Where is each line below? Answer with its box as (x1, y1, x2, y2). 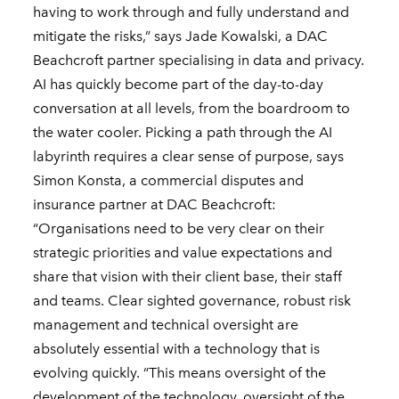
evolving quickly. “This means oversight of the (33, 363, 327, 381)
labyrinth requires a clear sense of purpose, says (33, 147, 345, 165)
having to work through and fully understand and (33, 3, 350, 20)
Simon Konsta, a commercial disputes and (33, 171, 305, 189)
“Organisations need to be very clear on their (33, 219, 325, 237)
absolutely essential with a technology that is (33, 339, 321, 357)
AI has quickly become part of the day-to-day (33, 75, 324, 93)
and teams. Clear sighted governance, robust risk (33, 291, 352, 309)
